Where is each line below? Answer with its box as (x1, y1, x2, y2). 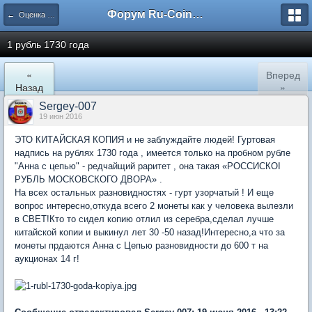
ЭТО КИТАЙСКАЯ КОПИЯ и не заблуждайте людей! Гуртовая (15, 134, 275, 145)
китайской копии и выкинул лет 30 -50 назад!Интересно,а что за (15, 227, 285, 237)
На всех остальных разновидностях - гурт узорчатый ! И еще (15, 187, 274, 198)
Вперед (265, 68, 300, 81)
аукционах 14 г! (15, 253, 79, 264)
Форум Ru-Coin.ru (192, 8, 203, 20)
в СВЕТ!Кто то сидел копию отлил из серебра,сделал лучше (15, 214, 274, 224)
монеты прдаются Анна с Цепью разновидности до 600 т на (15, 240, 268, 251)
